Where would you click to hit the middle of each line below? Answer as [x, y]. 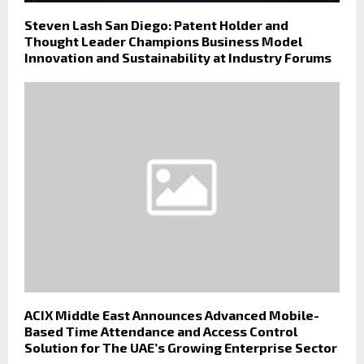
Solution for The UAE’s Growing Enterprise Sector [181, 347]
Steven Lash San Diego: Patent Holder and [156, 25]
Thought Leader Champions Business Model [163, 41]
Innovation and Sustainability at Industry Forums [178, 58]
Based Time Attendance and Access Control [161, 331]
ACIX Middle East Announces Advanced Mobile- [172, 314]
